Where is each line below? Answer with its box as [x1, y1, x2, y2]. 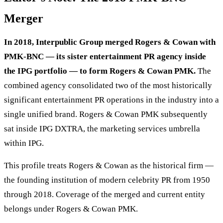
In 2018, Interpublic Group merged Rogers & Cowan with [4, 37, 216, 47]
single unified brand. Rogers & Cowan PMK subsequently [4, 110, 208, 119]
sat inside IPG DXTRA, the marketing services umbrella [4, 124, 200, 134]
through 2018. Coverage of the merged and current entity [4, 190, 205, 200]
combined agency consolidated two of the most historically [4, 81, 212, 91]
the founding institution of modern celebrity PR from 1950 [4, 175, 210, 185]
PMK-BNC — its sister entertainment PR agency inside [4, 52, 206, 62]
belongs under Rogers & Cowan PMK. [4, 204, 138, 214]
